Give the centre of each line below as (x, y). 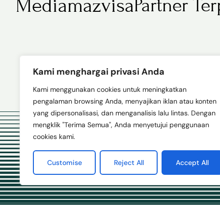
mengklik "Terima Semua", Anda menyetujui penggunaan (121, 125)
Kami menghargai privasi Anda (99, 72)
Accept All (192, 163)
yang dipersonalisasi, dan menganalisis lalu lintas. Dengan (124, 113)
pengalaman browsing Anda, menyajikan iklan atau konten (125, 101)
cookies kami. (54, 137)
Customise (64, 163)
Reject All (129, 163)
